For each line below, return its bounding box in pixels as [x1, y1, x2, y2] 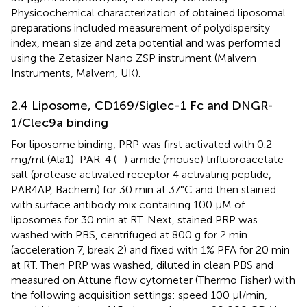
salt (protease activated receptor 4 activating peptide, [11, 167, 271, 181]
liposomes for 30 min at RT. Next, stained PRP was [11, 212, 258, 226]
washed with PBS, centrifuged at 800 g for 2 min [11, 228, 247, 241]
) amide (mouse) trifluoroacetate [124, 152, 284, 166]
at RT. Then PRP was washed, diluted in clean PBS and [11, 258, 273, 271]
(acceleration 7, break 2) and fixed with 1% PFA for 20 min [11, 243, 290, 256]
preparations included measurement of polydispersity [11, 21, 270, 34]
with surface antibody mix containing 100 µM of [11, 197, 245, 211]
